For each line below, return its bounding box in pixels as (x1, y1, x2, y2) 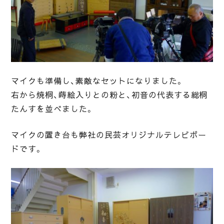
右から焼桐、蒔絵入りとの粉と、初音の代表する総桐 (11, 89, 208, 100)
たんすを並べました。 (11, 103, 94, 114)
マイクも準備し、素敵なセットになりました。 (11, 75, 184, 86)
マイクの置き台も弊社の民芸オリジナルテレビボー (11, 129, 206, 140)
